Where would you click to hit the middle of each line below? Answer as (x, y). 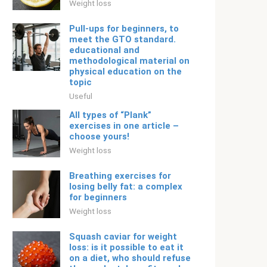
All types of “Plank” (110, 115)
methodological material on (129, 61)
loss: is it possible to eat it (126, 247)
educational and (104, 50)
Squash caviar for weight (123, 237)
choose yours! (99, 136)
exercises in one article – (124, 126)
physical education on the (125, 72)
